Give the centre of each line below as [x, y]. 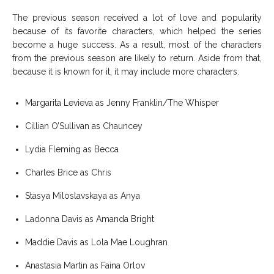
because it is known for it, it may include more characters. [126, 71]
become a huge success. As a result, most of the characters [137, 44]
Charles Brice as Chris [68, 172]
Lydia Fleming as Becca [72, 149]
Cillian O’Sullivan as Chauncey [84, 126]
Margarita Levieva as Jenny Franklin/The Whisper [122, 102]
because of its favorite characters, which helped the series [137, 31]
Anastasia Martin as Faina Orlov [86, 265]
